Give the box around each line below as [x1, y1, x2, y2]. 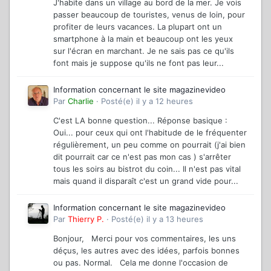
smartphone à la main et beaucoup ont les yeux [53, 33, 233, 44]
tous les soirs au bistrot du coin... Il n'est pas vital [53, 163, 241, 174]
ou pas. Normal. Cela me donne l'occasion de [53, 257, 228, 267]
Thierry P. [68, 214, 104, 224]
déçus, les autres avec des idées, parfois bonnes [53, 245, 240, 255]
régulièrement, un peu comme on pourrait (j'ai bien [53, 139, 246, 149]
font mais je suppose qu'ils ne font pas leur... [53, 57, 224, 68]
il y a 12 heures [136, 96, 193, 106]
